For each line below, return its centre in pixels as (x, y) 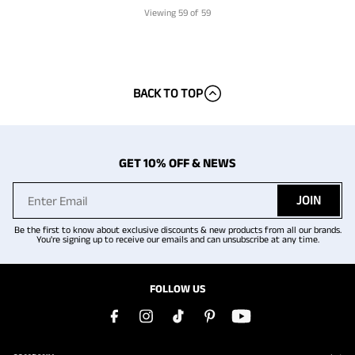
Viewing (161, 12)
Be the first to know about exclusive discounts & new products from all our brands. (177, 229)
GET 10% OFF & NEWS (177, 163)
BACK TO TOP (168, 93)
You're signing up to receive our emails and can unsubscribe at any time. (177, 239)
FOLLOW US (177, 288)
